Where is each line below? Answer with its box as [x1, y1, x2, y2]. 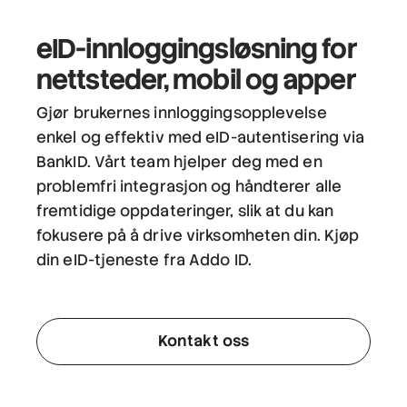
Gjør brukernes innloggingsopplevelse [36, 102, 327, 123]
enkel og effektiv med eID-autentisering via [36, 126, 365, 147]
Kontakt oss [157, 331, 250, 352]
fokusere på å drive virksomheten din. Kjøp [36, 224, 360, 245]
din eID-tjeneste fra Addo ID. [36, 249, 252, 270]
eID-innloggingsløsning [36, 30, 318, 66]
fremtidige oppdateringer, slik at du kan [36, 200, 334, 221]
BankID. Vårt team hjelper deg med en [36, 151, 323, 172]
